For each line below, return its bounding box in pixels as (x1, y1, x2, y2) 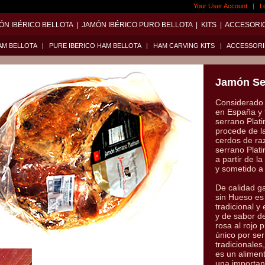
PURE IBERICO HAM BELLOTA (49, 42, 141, 49)
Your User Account (193, 2, 247, 9)
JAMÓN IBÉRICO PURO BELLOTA (82, 21, 192, 29)
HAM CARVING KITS (153, 42, 215, 49)
